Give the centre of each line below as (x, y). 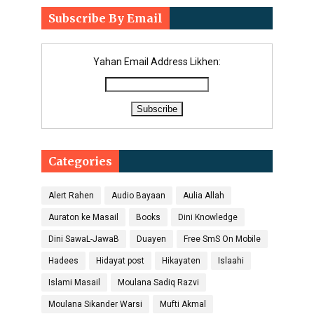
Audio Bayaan (138, 196)
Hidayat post (120, 261)
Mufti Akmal (183, 304)
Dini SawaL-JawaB (84, 239)
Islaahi (231, 261)
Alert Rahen (71, 196)
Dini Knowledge (208, 217)
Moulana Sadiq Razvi (158, 282)
